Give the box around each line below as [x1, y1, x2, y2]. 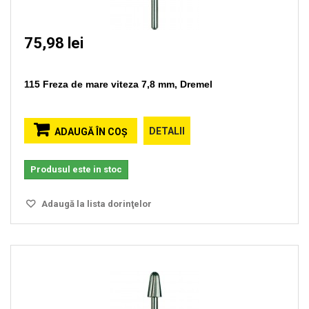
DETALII [149, 126, 185, 137]
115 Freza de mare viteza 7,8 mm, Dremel [24, 79, 212, 90]
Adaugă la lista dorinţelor [39, 199, 152, 209]
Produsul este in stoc [30, 164, 122, 175]
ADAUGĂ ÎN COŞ [54, 126, 128, 137]
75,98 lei [24, 34, 83, 52]
